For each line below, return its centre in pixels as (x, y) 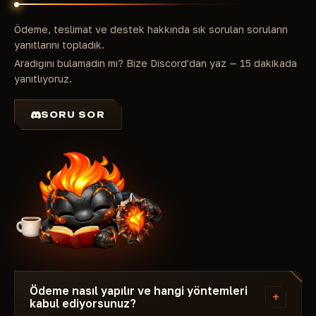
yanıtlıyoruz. (43, 79)
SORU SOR (73, 115)
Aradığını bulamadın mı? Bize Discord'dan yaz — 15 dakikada (156, 63)
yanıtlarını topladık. (59, 45)
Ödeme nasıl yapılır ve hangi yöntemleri (139, 290)
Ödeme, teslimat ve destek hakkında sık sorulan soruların (151, 29)
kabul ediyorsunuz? (83, 303)
